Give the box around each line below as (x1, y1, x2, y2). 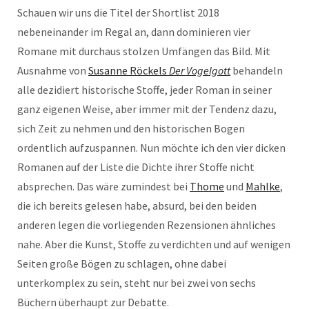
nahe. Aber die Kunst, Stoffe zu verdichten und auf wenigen (17, 237, 290, 252)
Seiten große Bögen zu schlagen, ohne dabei (17, 257, 226, 271)
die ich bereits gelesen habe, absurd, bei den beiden (17, 199, 257, 213)
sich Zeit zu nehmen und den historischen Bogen (17, 121, 245, 136)
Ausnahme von (17, 63, 88, 78)
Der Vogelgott (169, 63, 230, 78)
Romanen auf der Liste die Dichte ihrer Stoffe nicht (17, 160, 255, 175)
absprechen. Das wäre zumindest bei (17, 179, 190, 194)
